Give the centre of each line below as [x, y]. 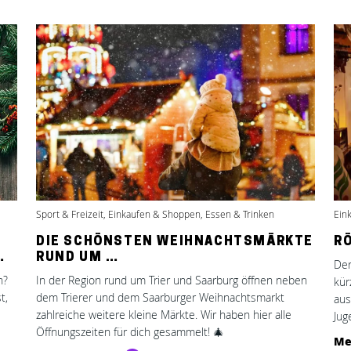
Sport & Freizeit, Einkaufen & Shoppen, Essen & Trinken [155, 214]
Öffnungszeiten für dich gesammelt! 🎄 [130, 332]
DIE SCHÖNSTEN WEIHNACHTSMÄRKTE [175, 242]
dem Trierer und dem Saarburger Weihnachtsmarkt [160, 297]
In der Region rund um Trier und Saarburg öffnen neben [172, 280]
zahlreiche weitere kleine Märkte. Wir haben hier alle [164, 315]
